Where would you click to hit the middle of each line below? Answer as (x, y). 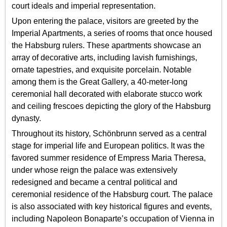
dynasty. (26, 118)
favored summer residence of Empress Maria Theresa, (109, 158)
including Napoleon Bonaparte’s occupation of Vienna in (113, 219)
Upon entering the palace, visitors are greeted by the (105, 21)
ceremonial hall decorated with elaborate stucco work (107, 94)
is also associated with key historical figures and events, (112, 207)
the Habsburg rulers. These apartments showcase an (106, 45)
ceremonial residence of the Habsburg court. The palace (112, 195)
